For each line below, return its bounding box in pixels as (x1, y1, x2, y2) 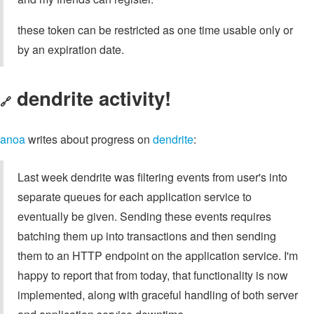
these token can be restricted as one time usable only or (18, 21, 293, 38)
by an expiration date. (18, 41, 124, 57)
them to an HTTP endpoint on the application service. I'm (18, 247, 298, 264)
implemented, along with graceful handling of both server (18, 286, 298, 303)
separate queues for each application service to (18, 188, 252, 205)
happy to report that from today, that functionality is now (18, 266, 288, 283)
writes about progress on (25, 130, 153, 147)
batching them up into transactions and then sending (18, 227, 276, 244)
